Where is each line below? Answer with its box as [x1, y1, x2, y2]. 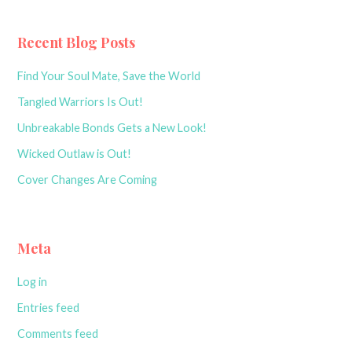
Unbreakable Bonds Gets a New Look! [17, 120, 207, 134]
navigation [4, 12, 108, 40]
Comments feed [17, 326, 99, 340]
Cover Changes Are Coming [17, 172, 158, 186]
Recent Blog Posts [17, 32, 136, 52]
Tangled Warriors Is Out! [17, 94, 144, 108]
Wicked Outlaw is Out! [17, 146, 132, 160]
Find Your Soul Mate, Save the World [17, 68, 201, 82]
